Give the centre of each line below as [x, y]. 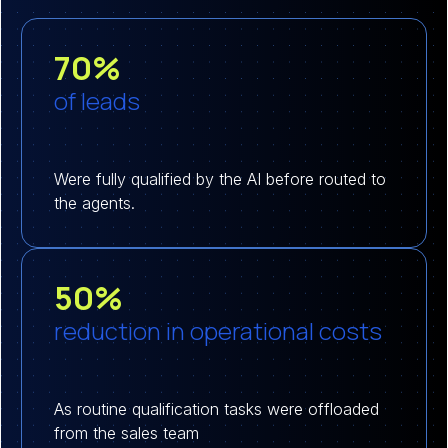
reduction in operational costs [218, 330]
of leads [97, 100]
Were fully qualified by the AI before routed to [220, 178]
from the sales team [126, 432]
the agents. [94, 202]
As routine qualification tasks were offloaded [216, 408]
